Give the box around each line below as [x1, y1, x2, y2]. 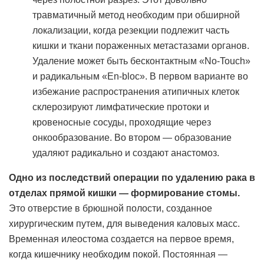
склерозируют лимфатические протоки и [32, 102, 209, 112]
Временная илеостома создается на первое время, [9, 234, 234, 244]
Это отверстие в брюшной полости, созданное [9, 203, 212, 213]
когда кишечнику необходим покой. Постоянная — [9, 249, 227, 259]
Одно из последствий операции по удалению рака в [9, 173, 255, 183]
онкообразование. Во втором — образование [32, 133, 232, 143]
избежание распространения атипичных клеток [32, 87, 239, 97]
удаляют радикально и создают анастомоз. [32, 148, 219, 158]
